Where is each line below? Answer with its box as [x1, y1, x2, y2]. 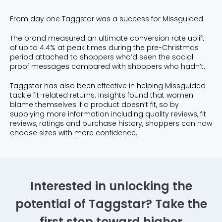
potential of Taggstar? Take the [15, 195, 207, 212]
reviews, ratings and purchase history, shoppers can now [10, 118, 212, 128]
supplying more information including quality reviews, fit [10, 109, 206, 119]
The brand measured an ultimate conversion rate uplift [10, 33, 205, 43]
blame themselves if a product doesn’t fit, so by [10, 99, 179, 110]
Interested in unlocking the [30, 177, 192, 194]
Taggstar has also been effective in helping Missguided [10, 80, 206, 91]
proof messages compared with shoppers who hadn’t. [10, 61, 205, 71]
